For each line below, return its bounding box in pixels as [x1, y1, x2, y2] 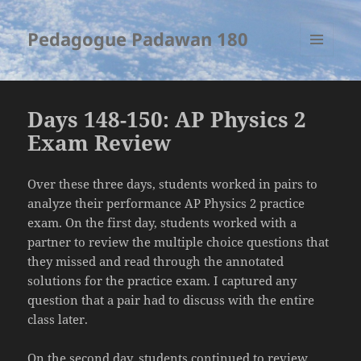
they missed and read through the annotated [27, 253, 284, 270]
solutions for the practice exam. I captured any [27, 272, 297, 289]
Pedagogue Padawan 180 [27, 27, 249, 52]
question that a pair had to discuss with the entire [27, 292, 315, 309]
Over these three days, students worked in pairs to [27, 176, 318, 193]
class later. [27, 311, 89, 328]
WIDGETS [300, 83, 346, 98]
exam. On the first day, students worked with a [27, 214, 297, 231]
